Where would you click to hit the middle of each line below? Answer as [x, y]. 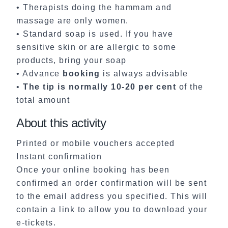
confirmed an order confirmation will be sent [111, 183]
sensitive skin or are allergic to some [96, 47]
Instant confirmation [59, 156]
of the [190, 87]
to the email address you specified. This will [112, 196]
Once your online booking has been [93, 169]
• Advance [39, 73]
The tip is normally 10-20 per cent [99, 87]
